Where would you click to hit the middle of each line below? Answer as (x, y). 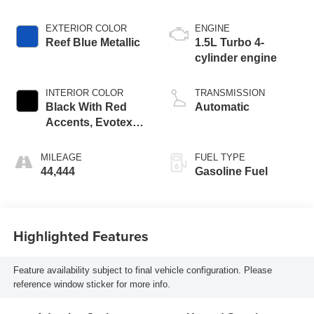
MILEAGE (61, 158)
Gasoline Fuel (231, 172)
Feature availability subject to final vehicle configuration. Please (142, 270)
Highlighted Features (81, 235)
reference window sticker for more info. (91, 284)
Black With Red (86, 107)
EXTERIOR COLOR (86, 29)
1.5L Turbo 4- (230, 43)
